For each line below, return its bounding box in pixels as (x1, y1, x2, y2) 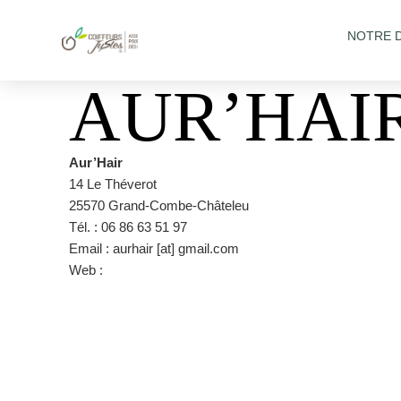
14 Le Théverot (69, 176, 157, 192)
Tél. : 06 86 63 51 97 (69, 219, 187, 235)
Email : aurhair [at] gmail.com (69, 241, 239, 256)
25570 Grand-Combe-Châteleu (69, 198, 249, 213)
